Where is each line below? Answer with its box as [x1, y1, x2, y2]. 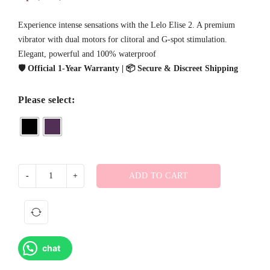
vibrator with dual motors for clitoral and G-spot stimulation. [18, 35, 227, 45]
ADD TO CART [128, 171, 189, 181]
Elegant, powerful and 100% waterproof [18, 49, 156, 59]
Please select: [18, 95, 75, 105]
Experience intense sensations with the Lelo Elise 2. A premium [18, 20, 235, 30]
